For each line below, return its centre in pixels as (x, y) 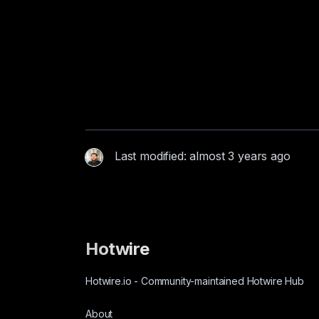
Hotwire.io (110, 281)
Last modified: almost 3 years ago (202, 156)
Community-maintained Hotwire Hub (221, 281)
